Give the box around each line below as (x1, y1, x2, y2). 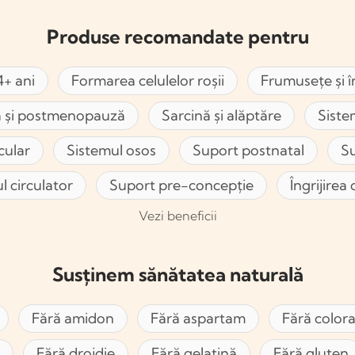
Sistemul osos (66, 141, 156, 160)
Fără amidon (32, 309, 114, 328)
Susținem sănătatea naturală (52, 262, 303, 287)
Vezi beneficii (138, 208, 217, 224)
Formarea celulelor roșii (71, 71, 224, 90)
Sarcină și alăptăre (161, 106, 281, 125)
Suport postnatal (192, 141, 304, 160)
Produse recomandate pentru (46, 25, 309, 49)
